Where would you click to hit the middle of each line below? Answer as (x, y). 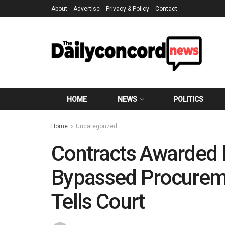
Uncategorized (96, 126)
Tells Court (98, 202)
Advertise (87, 9)
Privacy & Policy (128, 9)
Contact (166, 9)
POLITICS (189, 99)
